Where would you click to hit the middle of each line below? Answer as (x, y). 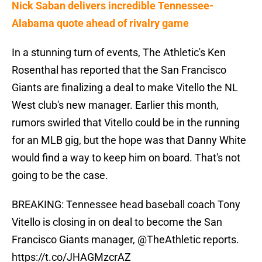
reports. (220, 240)
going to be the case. (60, 175)
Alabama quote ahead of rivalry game (100, 23)
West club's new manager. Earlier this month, (115, 105)
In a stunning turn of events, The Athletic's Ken (119, 53)
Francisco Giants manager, (75, 240)
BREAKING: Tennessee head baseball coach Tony (126, 205)
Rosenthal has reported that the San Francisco (119, 70)
